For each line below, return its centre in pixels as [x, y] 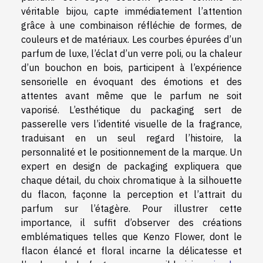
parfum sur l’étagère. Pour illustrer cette [131, 208]
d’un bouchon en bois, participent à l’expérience [131, 67]
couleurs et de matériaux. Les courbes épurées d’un [131, 39]
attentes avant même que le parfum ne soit [131, 95]
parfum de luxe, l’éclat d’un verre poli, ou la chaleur [131, 53]
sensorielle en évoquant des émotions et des [131, 81]
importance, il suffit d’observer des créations [131, 222]
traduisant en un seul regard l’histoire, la [131, 138]
